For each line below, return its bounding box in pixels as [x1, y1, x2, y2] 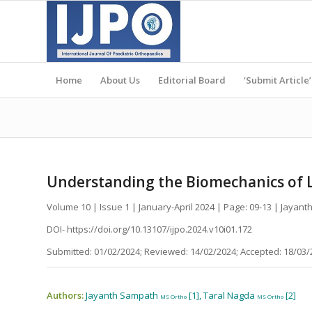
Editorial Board [158, 74, 226, 86]
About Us [100, 74, 140, 86]
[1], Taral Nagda [187, 289, 257, 302]
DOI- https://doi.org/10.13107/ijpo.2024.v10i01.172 [47, 223, 252, 236]
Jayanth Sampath [86, 289, 160, 302]
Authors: [47, 289, 86, 302]
